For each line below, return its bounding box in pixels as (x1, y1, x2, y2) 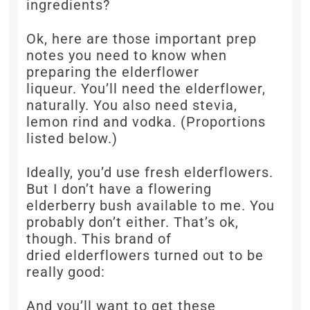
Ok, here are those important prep (26, 30, 257, 48)
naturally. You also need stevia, (26, 97, 238, 114)
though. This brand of (26, 230, 172, 248)
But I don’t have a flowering (26, 181, 212, 198)
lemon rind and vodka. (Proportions (26, 113, 266, 131)
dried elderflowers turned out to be (26, 247, 264, 264)
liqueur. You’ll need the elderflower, (26, 80, 266, 98)
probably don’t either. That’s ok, (26, 214, 239, 231)
